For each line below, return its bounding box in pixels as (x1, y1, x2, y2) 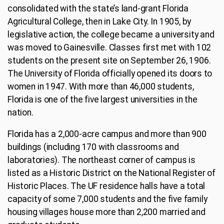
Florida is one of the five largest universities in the (7, 94, 197, 104)
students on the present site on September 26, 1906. (7, 55, 211, 65)
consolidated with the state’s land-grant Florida (7, 3, 188, 13)
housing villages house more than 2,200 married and (7, 207, 205, 217)
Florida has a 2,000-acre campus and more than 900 (7, 129, 206, 139)
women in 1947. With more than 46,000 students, (7, 81, 194, 91)
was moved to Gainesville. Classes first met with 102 (7, 42, 211, 52)
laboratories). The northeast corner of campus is (7, 155, 195, 165)
